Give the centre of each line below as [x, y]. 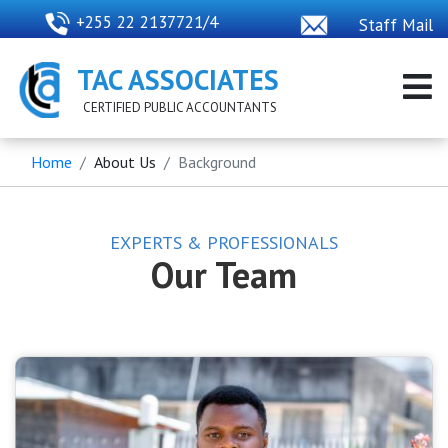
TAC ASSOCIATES [178, 79]
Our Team [224, 274]
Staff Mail [395, 25]
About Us [125, 162]
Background [217, 162]
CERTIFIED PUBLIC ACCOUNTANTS [180, 107]
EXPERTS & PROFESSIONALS [224, 242]
